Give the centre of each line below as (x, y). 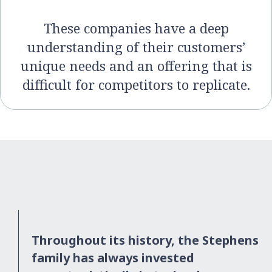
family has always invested (113, 258)
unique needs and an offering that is (136, 66)
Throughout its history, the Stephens (145, 240)
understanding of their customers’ (136, 47)
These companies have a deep (136, 28)
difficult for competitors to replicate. (136, 84)
